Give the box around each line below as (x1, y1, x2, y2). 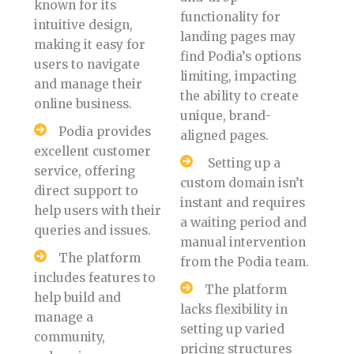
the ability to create (180, 88, 299, 104)
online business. (33, 96, 132, 112)
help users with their (33, 203, 161, 219)
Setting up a (205, 156, 281, 171)
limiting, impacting (180, 69, 297, 85)
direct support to (33, 183, 138, 199)
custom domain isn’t (180, 175, 305, 191)
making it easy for (33, 37, 145, 53)
